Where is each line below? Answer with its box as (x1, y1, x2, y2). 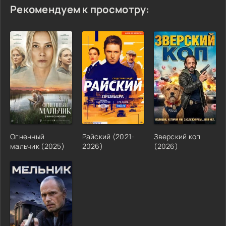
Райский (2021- (82, 131, 135, 141)
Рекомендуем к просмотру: (10, 2, 150, 16)
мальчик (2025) (10, 141, 65, 151)
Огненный (10, 131, 45, 141)
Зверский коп (154, 131, 201, 141)
